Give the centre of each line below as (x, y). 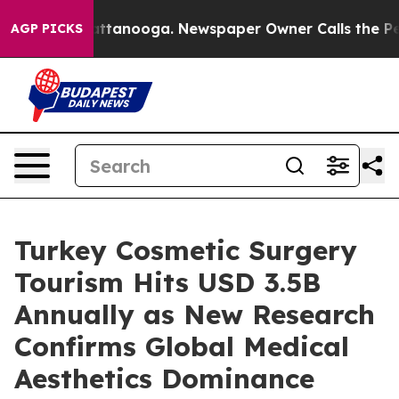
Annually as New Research (195, 314)
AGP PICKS (47, 28)
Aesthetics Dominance (164, 379)
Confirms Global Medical (182, 346)
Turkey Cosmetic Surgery (186, 250)
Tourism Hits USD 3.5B (167, 282)
